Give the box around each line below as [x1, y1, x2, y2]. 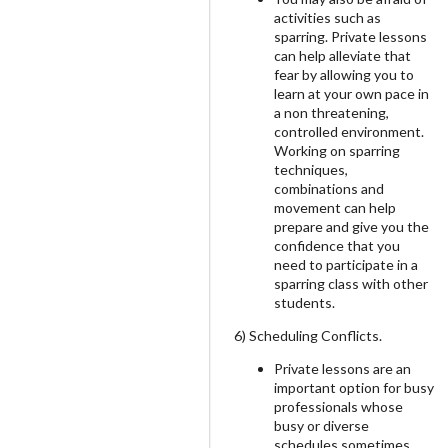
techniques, [274, 161, 348, 178]
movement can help [274, 199, 396, 216]
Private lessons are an [274, 360, 411, 377]
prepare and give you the [274, 218, 429, 235]
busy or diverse [274, 417, 369, 434]
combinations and [274, 180, 384, 197]
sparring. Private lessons [274, 28, 427, 45]
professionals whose [274, 398, 403, 415]
